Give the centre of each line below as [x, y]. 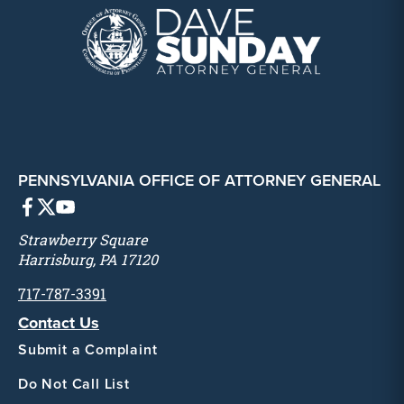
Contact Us [59, 323]
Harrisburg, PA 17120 [88, 260]
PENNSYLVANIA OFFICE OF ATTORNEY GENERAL [199, 180]
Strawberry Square [83, 240]
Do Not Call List [74, 384]
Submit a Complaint [88, 350]
